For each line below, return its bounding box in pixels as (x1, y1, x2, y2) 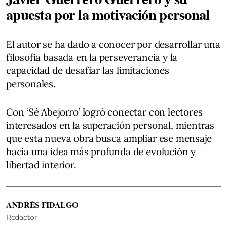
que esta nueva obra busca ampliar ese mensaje (6, 132, 212, 144)
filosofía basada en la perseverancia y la (6, 51, 178, 63)
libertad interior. (6, 158, 77, 171)
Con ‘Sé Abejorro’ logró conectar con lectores (6, 105, 203, 118)
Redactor (6, 212, 37, 222)
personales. (6, 77, 56, 90)
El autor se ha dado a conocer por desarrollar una (6, 37, 220, 50)
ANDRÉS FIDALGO (6, 198, 78, 210)
